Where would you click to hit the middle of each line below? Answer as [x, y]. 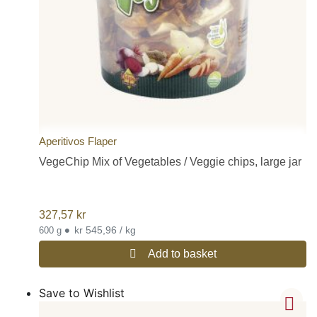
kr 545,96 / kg [128, 230]
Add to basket [182, 253]
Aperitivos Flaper [78, 141]
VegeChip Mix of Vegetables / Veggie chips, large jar [170, 161]
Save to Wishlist [82, 293]
